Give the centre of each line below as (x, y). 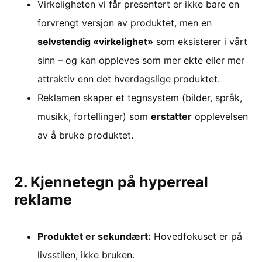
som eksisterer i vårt (200, 42)
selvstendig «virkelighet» (95, 42)
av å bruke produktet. (85, 135)
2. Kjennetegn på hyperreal (111, 182)
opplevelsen (220, 116)
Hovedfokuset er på (196, 236)
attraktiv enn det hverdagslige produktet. (129, 79)
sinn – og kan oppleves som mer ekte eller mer (141, 60)
